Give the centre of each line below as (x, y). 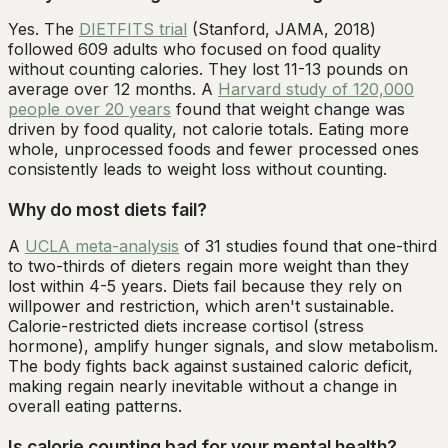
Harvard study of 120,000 (316, 88)
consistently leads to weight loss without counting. (197, 168)
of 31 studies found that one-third (308, 245)
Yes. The (43, 28)
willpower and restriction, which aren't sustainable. (201, 305)
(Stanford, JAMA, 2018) (281, 28)
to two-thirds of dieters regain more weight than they (208, 265)
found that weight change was (288, 108)
